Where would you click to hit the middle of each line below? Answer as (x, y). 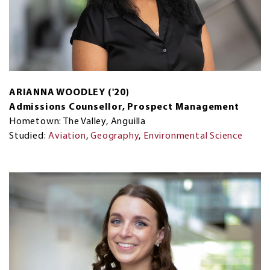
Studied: (29, 136)
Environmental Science (193, 136)
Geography (115, 136)
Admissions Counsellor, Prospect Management (124, 107)
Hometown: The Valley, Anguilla (77, 121)
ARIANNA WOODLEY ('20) (69, 93)
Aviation (67, 136)
